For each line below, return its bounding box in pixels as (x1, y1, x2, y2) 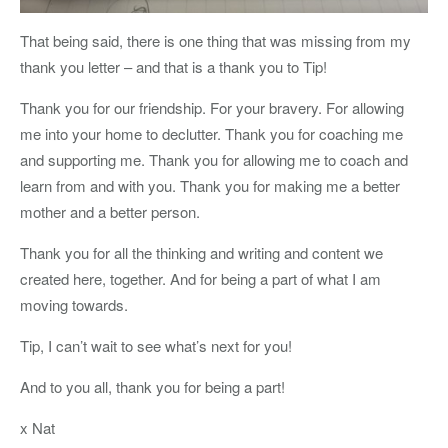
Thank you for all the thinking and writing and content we (20, 242, 383, 263)
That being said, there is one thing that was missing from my (20, 30, 411, 51)
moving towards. (20, 294, 128, 315)
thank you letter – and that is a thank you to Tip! (20, 56, 327, 77)
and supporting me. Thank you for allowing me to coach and (20, 149, 408, 170)
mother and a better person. (20, 201, 200, 222)
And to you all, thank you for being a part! (20, 376, 285, 397)
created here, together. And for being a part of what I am (20, 268, 381, 289)
